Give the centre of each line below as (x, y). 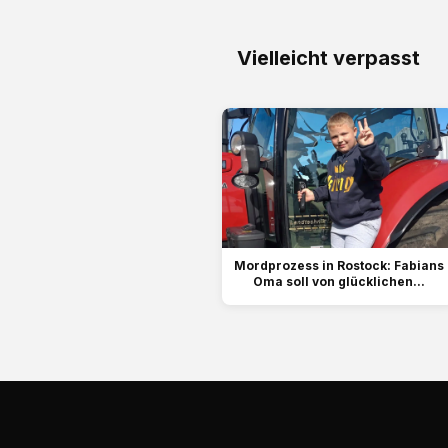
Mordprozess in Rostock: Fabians (338, 266)
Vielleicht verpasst (328, 58)
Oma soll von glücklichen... (338, 282)
